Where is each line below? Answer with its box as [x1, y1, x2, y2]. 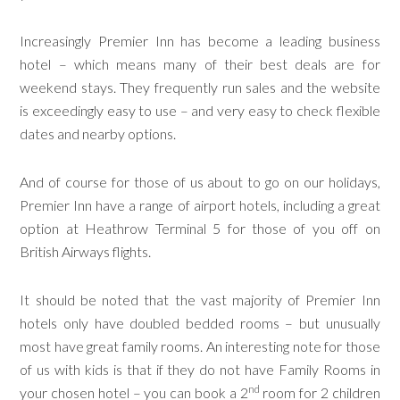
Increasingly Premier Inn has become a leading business [20, 31, 380, 49]
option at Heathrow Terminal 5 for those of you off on [20, 219, 380, 237]
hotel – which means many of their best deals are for [20, 54, 380, 72]
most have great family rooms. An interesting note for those [20, 337, 380, 354]
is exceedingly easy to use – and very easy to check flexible [20, 101, 380, 119]
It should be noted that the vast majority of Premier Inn [20, 290, 380, 308]
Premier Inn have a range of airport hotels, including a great [20, 196, 380, 213]
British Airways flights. [20, 242, 152, 260]
